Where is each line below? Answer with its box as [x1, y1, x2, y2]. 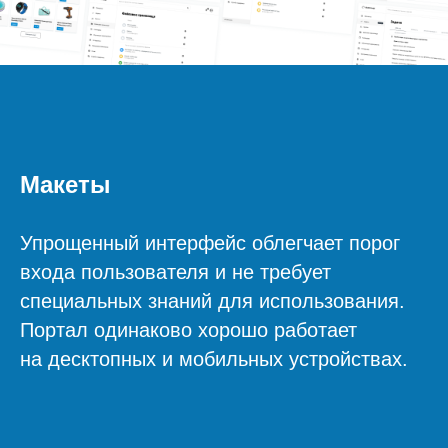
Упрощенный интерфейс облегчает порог [20, 232, 400, 255]
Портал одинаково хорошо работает [20, 319, 357, 342]
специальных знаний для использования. [20, 290, 405, 313]
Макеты [20, 171, 111, 199]
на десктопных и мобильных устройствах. [20, 348, 408, 371]
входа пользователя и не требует [20, 261, 331, 284]
